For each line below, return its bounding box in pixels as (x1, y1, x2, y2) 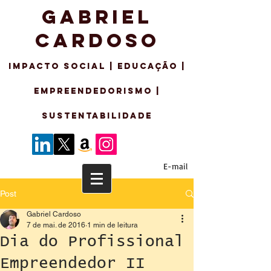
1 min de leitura (87, 221, 138, 229)
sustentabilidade (42, 111, 152, 121)
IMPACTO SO (8, 61, 79, 71)
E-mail (163, 161, 188, 171)
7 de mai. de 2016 (27, 221, 85, 229)
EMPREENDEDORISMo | (34, 86, 160, 96)
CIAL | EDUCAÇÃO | (79, 61, 186, 71)
